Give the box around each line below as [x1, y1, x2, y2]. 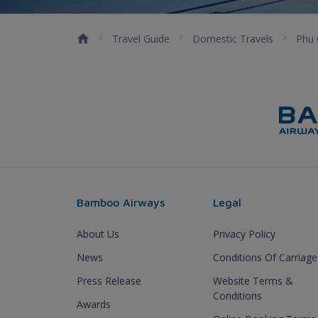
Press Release [77, 273, 141, 287]
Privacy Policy [213, 226, 275, 241]
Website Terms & [213, 273, 293, 287]
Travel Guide [112, 31, 170, 45]
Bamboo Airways [77, 195, 165, 209]
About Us [77, 226, 119, 241]
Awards [77, 297, 111, 311]
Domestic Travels [192, 31, 273, 45]
